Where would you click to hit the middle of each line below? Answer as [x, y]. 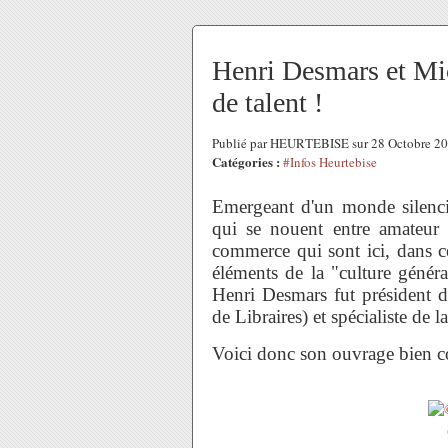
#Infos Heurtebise [330, 162]
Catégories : [246, 161]
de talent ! [267, 102]
